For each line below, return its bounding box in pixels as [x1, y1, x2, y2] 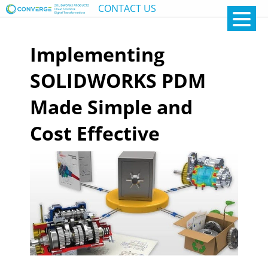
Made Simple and [30, 94, 193, 120]
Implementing [30, 41, 165, 67]
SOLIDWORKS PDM [30, 68, 206, 93]
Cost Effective [30, 120, 160, 146]
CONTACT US [98, 2, 157, 15]
